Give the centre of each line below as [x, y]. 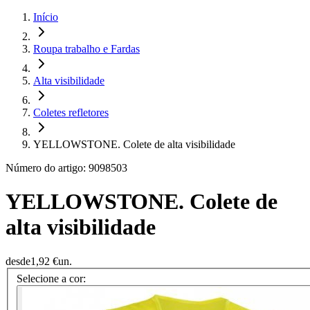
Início [46, 17]
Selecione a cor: [51, 279]
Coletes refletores [71, 112]
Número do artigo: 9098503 [66, 168]
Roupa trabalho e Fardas [86, 49]
